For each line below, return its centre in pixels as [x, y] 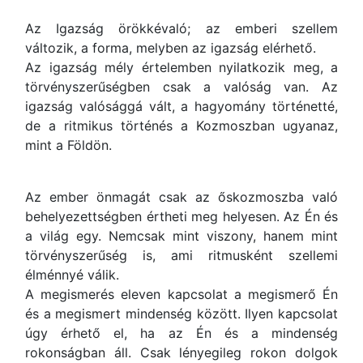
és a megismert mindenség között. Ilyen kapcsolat [181, 314]
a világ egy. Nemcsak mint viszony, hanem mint [181, 236]
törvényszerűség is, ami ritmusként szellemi [181, 255]
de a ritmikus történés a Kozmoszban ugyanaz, [181, 126]
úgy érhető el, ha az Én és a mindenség [181, 333]
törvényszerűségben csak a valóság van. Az [181, 87]
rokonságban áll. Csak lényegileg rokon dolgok [181, 352]
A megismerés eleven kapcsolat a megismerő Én [181, 294]
